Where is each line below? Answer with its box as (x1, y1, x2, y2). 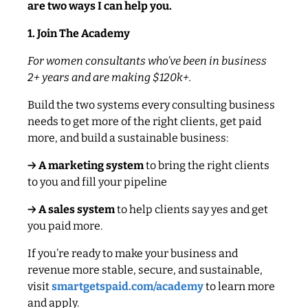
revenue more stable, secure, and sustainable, (27, 263, 263, 276)
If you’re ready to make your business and (27, 246, 238, 260)
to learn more (206, 279, 275, 293)
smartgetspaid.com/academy (52, 279, 203, 293)
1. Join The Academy (27, 26, 130, 40)
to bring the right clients (144, 158, 269, 172)
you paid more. (27, 219, 102, 232)
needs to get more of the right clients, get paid (27, 114, 261, 128)
